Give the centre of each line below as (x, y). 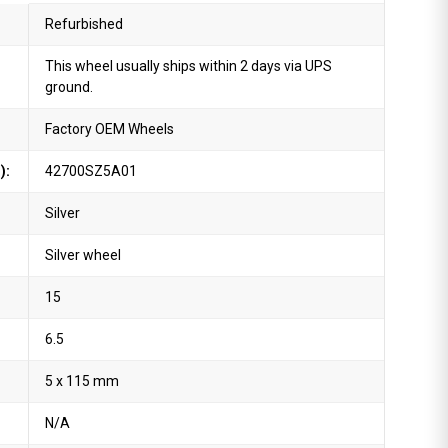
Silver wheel (83, 255)
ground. (69, 87)
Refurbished (84, 24)
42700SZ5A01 (91, 171)
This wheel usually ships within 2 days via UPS (189, 66)
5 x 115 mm (82, 381)
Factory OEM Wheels (110, 129)
